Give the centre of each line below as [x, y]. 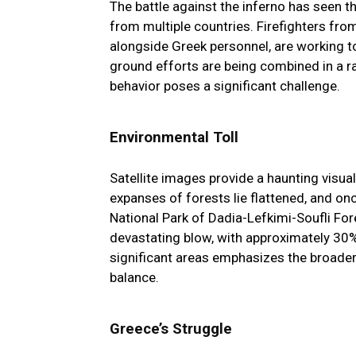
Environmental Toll [174, 138]
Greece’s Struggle [171, 329]
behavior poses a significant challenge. [225, 86]
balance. [134, 278]
